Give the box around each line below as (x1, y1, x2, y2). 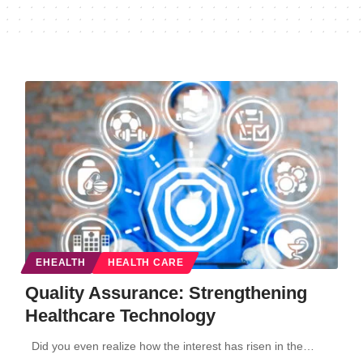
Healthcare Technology (24, 305, 216, 326)
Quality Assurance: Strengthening (24, 282, 307, 303)
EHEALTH (36, 257, 86, 267)
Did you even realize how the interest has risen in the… (24, 339, 314, 352)
